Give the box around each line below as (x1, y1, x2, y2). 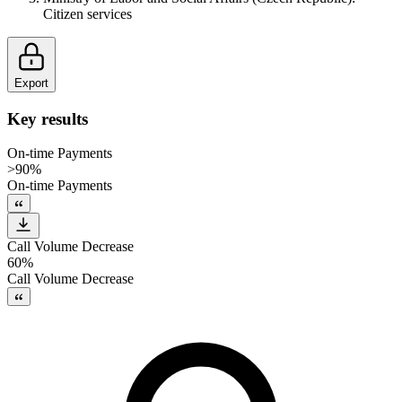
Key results (7, 109, 88, 128)
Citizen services (43, 5, 132, 22)
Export (14, 75, 48, 90)
